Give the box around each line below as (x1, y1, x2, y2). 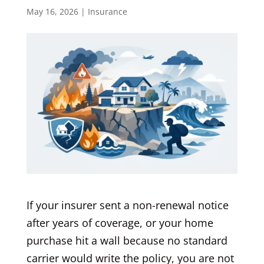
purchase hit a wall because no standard (26, 233, 227, 247)
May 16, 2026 (26, 6, 78, 18)
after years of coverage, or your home (26, 215, 213, 230)
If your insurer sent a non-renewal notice (26, 197, 229, 212)
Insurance (87, 6, 127, 18)
